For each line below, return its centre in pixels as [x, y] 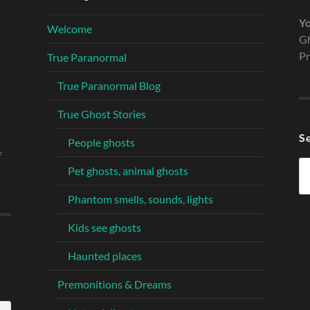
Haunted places [105, 256]
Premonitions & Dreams [115, 284]
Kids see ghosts [104, 228]
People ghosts [101, 143]
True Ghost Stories [102, 114]
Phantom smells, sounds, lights [140, 199]
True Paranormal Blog [109, 86]
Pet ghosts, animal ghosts [128, 171]
